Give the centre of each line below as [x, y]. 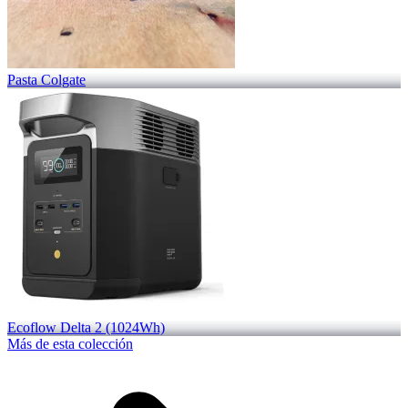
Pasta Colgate [46, 79]
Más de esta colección [70, 343]
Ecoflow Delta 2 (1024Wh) [86, 327]
